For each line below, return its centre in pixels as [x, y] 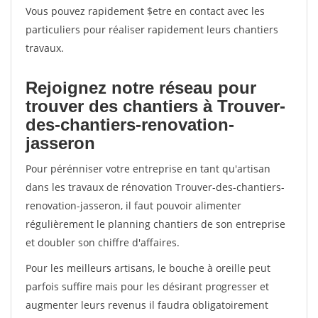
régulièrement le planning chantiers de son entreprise [155, 224]
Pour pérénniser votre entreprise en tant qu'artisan [148, 169]
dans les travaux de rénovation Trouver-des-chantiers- [155, 187]
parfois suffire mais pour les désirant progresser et [147, 286]
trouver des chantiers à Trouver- [155, 106]
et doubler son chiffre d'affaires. [103, 242]
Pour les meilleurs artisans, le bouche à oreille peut [148, 268]
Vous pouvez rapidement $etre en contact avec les [145, 11]
